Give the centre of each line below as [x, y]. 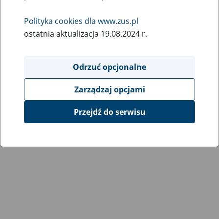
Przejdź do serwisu [109, 112]
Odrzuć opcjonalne [109, 67]
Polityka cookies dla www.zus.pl [81, 21]
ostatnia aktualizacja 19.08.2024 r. [86, 34]
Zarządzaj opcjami [109, 89]
